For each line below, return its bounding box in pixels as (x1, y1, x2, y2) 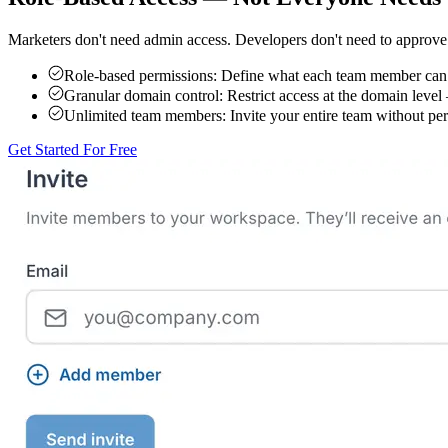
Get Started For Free (8, 141, 137, 159)
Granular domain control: (64, 87, 223, 105)
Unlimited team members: (64, 107, 226, 125)
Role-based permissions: (64, 67, 217, 85)
